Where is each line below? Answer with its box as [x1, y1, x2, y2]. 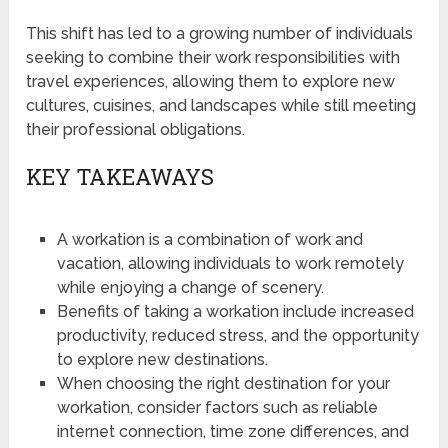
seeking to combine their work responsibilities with [26, 48, 401, 68]
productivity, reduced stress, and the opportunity [56, 326, 419, 346]
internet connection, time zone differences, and [56, 422, 409, 442]
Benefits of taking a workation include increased [56, 302, 414, 322]
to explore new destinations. [56, 350, 268, 370]
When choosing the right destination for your [56, 374, 390, 394]
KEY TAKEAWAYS [26, 162, 215, 192]
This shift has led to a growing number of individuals [26, 24, 414, 44]
